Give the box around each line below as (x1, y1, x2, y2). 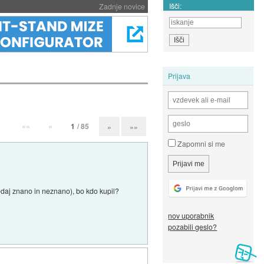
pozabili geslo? (168, 222, 217, 232)
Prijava (168, 70, 191, 81)
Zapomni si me (176, 138, 226, 149)
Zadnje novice (98, 1, 145, 11)
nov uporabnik (168, 210, 214, 221)
